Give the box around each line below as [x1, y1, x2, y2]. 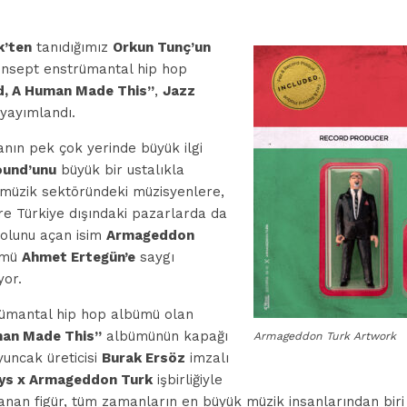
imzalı [185, 350, 229, 366]
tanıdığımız [32, 39, 113, 55]
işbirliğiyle [153, 372, 223, 388]
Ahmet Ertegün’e [22, 249, 135, 265]
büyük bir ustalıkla [56, 162, 184, 178]
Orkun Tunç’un [113, 39, 211, 55]
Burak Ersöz [102, 350, 185, 366]
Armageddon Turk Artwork [253, 329, 396, 342]
